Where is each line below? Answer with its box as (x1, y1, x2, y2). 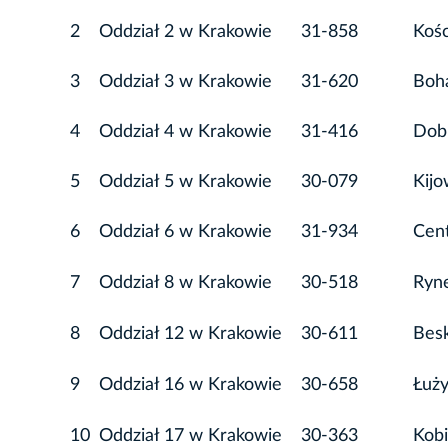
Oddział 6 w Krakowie (99, 223, 272, 242)
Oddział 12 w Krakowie (99, 325, 282, 344)
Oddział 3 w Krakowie (99, 73, 272, 92)
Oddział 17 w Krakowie (99, 427, 282, 446)
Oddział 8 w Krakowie (99, 274, 272, 293)
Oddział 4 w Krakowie (99, 123, 272, 142)
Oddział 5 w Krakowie (99, 173, 272, 192)
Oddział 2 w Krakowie (99, 23, 272, 42)
